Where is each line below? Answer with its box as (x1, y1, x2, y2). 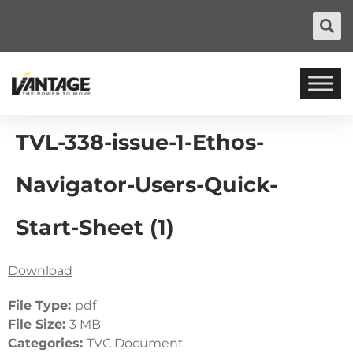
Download (8, 263, 72, 278)
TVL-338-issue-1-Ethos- (16, 129, 264, 155)
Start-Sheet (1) (16, 214, 174, 240)
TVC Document (87, 336, 184, 351)
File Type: (8, 298, 75, 313)
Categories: (8, 336, 87, 351)
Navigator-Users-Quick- (16, 172, 277, 198)
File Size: (8, 317, 69, 332)
